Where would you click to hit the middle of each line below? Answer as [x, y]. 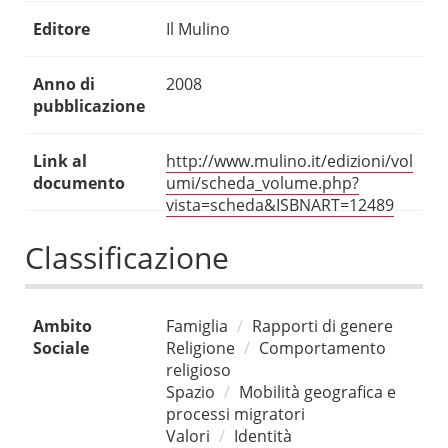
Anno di [64, 84]
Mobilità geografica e [317, 392]
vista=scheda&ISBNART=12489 [280, 205]
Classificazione [127, 258]
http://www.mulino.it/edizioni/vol [289, 161]
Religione [200, 348]
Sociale [61, 348]
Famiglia [197, 326]
